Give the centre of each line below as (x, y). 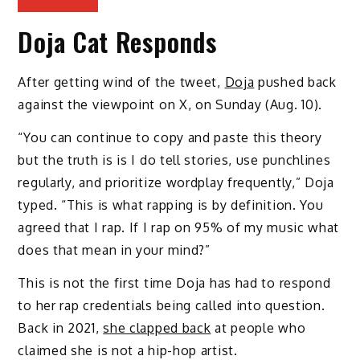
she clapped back (157, 327)
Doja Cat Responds (117, 41)
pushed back (295, 82)
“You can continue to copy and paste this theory (170, 137)
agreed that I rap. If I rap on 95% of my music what (179, 227)
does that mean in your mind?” (114, 250)
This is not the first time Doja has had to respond (174, 282)
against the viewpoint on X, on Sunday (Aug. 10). (170, 104)
